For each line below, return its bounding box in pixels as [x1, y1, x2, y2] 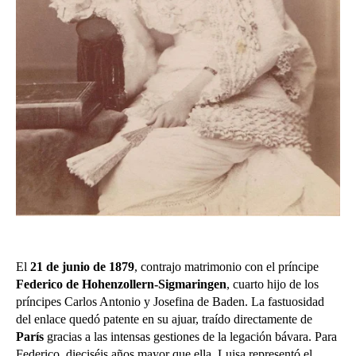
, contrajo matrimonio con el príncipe [134, 260, 319, 274]
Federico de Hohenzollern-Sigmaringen [16, 277, 226, 292]
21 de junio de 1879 [30, 260, 134, 274]
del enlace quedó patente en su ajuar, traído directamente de [16, 312, 312, 327]
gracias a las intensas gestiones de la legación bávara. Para [44, 330, 337, 344]
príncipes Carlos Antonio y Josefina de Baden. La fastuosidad [16, 295, 324, 309]
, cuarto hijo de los [226, 277, 319, 292]
